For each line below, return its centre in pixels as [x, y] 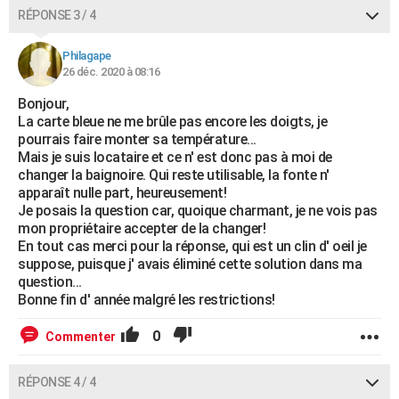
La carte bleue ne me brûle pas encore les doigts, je [172, 122]
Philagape [87, 56]
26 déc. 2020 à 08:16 [111, 72]
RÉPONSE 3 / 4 [57, 15]
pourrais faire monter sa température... [137, 139]
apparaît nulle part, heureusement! [122, 193]
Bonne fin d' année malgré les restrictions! [147, 300]
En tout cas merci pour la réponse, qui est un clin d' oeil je [192, 246]
